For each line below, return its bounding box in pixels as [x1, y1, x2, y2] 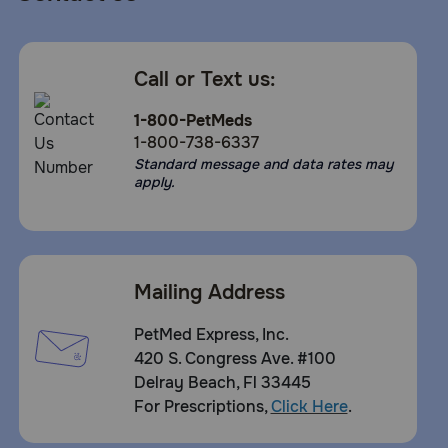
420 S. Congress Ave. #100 [133, 347, 336, 369]
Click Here [270, 395, 348, 417]
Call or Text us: [133, 66, 275, 92]
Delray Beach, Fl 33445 [133, 371, 311, 393]
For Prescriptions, [133, 395, 271, 417]
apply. [133, 172, 175, 191]
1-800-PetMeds [133, 109, 252, 131]
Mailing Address [133, 279, 285, 305]
